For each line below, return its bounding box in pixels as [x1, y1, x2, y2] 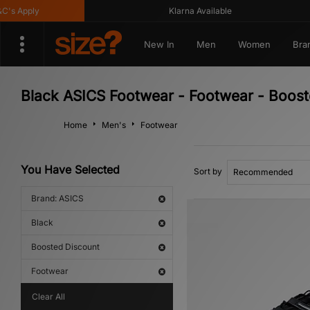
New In [143, 39, 174, 50]
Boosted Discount [31, 241, 100, 252]
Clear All [32, 291, 65, 302]
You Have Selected [21, 163, 120, 176]
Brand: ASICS [31, 193, 84, 203]
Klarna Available [153, 6, 217, 16]
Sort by [194, 166, 222, 176]
